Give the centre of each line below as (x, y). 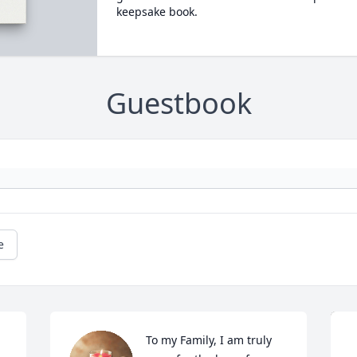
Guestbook (178, 104)
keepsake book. (157, 12)
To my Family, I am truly (209, 340)
